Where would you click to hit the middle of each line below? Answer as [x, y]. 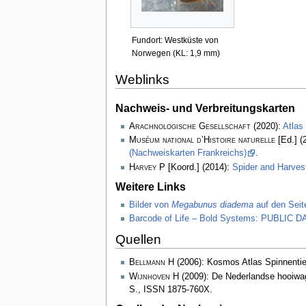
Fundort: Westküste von [175, 40]
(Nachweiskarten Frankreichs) [187, 153]
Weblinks [142, 79]
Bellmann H [151, 263]
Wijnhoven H [154, 276]
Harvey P [147, 167]
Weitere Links [150, 186]
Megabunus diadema [212, 205]
